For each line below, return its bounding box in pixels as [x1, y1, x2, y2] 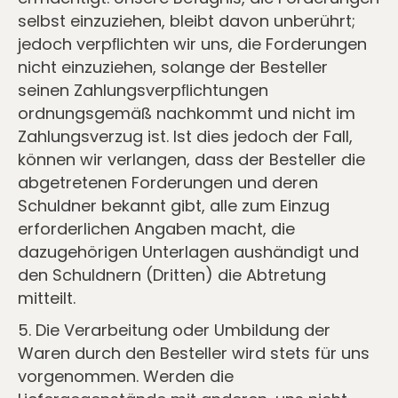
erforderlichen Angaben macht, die [18, 218, 295, 240]
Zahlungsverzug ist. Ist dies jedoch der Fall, [18, 125, 353, 147]
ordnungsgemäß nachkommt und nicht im [18, 102, 355, 124]
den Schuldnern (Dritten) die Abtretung [18, 264, 326, 286]
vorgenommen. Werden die [18, 365, 234, 387]
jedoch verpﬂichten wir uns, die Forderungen [18, 33, 367, 55]
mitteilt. [18, 287, 76, 309]
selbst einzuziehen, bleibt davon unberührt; [18, 10, 355, 32]
